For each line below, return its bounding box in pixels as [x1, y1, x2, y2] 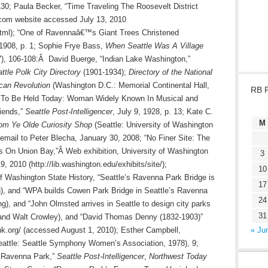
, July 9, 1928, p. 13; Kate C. [112, 107, 213, 116]
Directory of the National [129, 68, 212, 77]
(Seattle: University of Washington [92, 120, 213, 129]
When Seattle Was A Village [105, 41, 203, 50]
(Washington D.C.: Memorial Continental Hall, [50, 81, 209, 90]
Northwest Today [149, 252, 207, 261]
